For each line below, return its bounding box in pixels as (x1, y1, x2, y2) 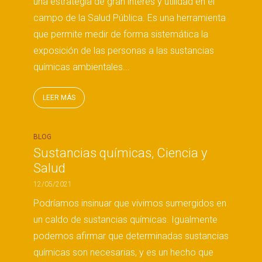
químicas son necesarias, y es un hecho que (33, 247, 213, 258)
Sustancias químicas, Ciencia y (33, 146, 207, 160)
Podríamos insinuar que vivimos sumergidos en (33, 198, 226, 209)
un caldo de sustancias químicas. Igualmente (33, 214, 218, 225)
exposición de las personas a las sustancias (33, 45, 214, 56)
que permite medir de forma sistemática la (33, 29, 208, 40)
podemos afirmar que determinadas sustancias (33, 230, 229, 242)
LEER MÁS (43, 94, 75, 102)
